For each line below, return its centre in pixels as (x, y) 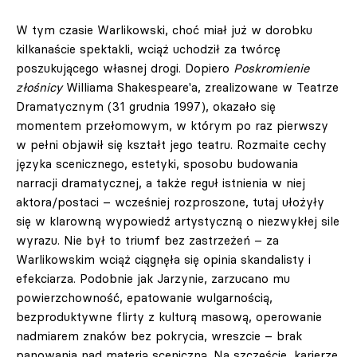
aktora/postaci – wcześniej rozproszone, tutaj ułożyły (170, 202)
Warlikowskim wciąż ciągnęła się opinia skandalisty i (163, 259)
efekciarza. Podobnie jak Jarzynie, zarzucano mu (153, 279)
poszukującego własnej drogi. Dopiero (123, 68)
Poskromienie (269, 68)
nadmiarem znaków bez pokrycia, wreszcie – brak (159, 336)
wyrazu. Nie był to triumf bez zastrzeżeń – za (147, 240)
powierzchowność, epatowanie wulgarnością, (144, 298)
